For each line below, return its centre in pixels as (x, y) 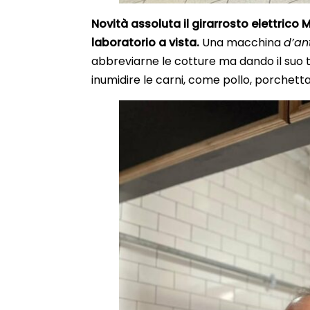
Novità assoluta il (140, 24)
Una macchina (243, 42)
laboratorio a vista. (147, 42)
